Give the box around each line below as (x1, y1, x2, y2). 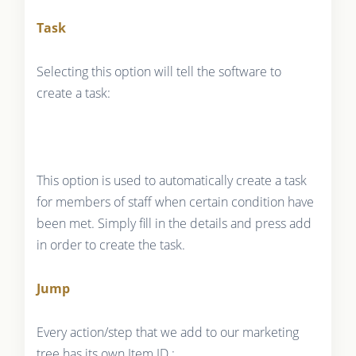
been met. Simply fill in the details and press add (36, 215, 311, 233)
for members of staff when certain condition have (36, 193, 314, 211)
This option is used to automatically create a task (36, 172, 307, 190)
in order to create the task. (36, 236, 185, 254)
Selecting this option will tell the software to (36, 63, 281, 81)
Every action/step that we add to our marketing (36, 323, 299, 342)
